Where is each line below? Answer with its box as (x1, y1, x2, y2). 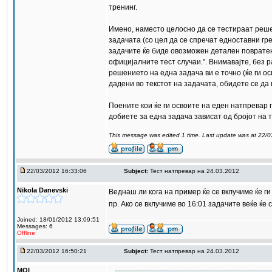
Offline (17, 229, 35, 236)
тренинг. (109, 3, 137, 12)
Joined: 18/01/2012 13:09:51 (17, 216, 100, 223)
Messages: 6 (17, 223, 53, 229)
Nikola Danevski (17, 186, 68, 194)
